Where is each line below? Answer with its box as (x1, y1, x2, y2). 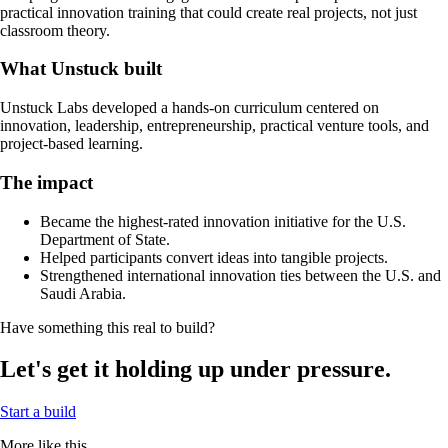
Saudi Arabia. (40, 284, 126, 302)
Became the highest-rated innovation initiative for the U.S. (40, 212, 406, 230)
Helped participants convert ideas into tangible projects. (40, 248, 388, 266)
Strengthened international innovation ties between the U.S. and (40, 266, 441, 284)
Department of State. (40, 230, 170, 248)
